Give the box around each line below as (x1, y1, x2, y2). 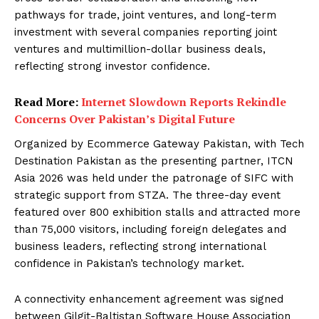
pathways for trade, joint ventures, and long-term (14, 8, 276, 21)
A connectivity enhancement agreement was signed (14, 292, 283, 305)
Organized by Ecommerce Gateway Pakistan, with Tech (14, 137, 304, 150)
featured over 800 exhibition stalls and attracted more (14, 205, 300, 219)
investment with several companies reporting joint (14, 25, 277, 38)
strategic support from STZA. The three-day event (14, 188, 281, 202)
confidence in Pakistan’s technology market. (14, 256, 244, 270)
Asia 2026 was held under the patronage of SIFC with (14, 171, 293, 184)
